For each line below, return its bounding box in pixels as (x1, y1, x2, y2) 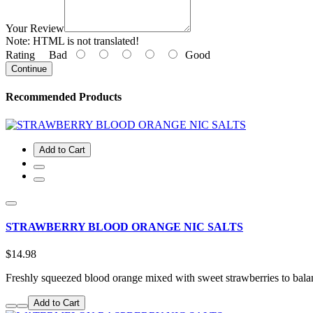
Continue (11, 64, 47, 75)
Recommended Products (6, 91, 122, 103)
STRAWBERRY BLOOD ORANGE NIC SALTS (6, 220, 243, 233)
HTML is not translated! (30, 35, 139, 48)
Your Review (6, 22, 64, 35)
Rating (6, 49, 35, 61)
